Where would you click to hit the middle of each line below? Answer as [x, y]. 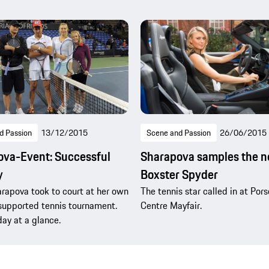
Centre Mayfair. [171, 205]
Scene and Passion [179, 132]
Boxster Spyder [179, 174]
